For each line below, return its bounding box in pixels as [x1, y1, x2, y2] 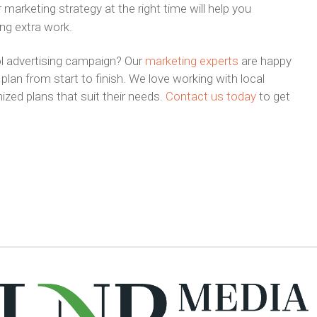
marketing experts [144, 53, 238, 68]
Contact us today [165, 88, 256, 103]
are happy [238, 53, 292, 68]
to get [255, 88, 290, 103]
